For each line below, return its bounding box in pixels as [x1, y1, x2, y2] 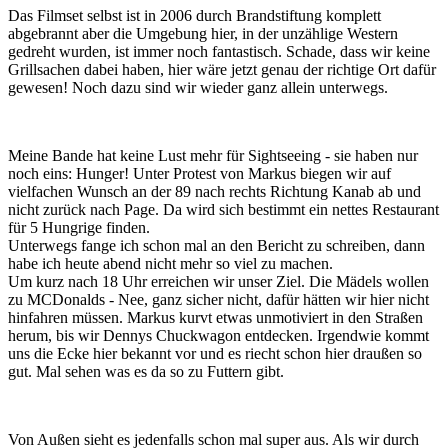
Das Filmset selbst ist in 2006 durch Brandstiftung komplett [8, 6, 381, 24]
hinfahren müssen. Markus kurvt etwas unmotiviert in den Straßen [8, 308, 423, 326]
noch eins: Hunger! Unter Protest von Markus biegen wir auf [8, 164, 391, 182]
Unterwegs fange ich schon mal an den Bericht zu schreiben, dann [8, 236, 425, 254]
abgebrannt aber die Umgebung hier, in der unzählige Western [8, 24, 398, 42]
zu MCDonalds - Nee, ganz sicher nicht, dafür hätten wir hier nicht [8, 290, 429, 308]
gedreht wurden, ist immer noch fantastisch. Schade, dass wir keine [8, 42, 430, 60]
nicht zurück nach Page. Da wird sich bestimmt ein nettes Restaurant [8, 200, 439, 218]
